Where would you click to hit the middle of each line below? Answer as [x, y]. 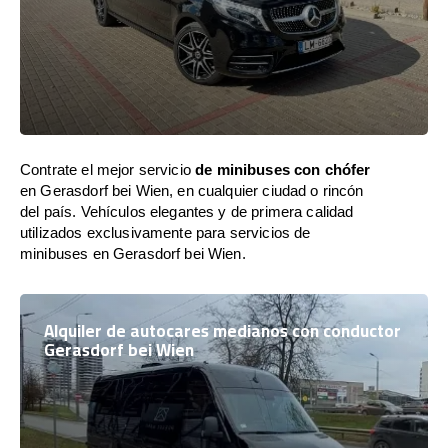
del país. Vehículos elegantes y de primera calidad [187, 211]
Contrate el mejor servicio [108, 169]
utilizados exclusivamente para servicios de [165, 232]
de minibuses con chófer [283, 169]
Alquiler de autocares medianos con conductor [222, 331]
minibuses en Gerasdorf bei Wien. [133, 253]
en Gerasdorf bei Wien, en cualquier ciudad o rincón [192, 190]
